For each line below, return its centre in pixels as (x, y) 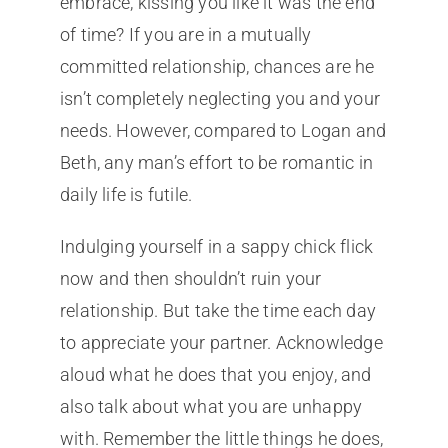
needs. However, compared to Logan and (223, 131)
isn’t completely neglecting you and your (219, 99)
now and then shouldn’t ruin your (190, 279)
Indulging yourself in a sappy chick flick (216, 247)
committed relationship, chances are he (217, 67)
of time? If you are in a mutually (185, 35)
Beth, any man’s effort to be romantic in (216, 163)
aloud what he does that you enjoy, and (215, 375)
